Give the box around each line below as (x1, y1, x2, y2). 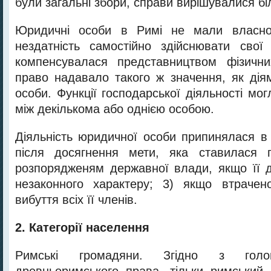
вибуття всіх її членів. (15, 193, 137, 206)
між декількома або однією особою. (15, 102, 214, 116)
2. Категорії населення (15, 221, 149, 234)
